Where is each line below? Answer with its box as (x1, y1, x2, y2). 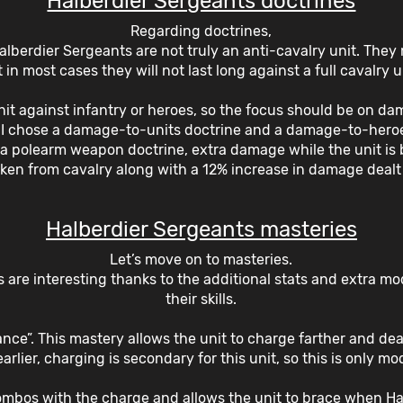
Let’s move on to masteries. (110, 250, 293, 268)
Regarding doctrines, (130, 22, 273, 40)
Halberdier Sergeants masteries (45, 216, 357, 242)
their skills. (166, 290, 237, 308)
